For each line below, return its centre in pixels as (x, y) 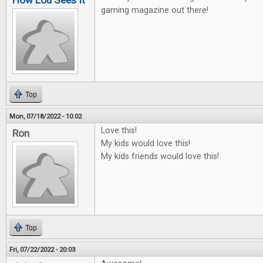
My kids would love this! (146, 144)
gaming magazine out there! (155, 11)
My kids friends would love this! (160, 157)
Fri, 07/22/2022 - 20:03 (42, 250)
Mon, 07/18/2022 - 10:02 (45, 117)
